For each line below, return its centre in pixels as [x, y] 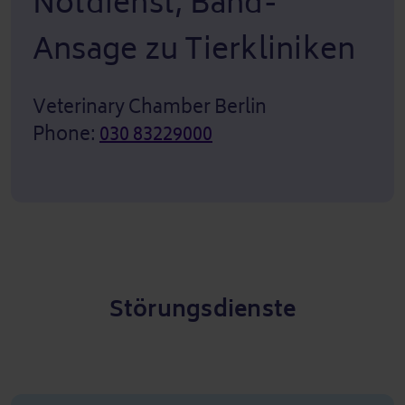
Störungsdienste [202, 309]
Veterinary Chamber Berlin [150, 107]
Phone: [66, 134]
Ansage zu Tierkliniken [194, 49]
